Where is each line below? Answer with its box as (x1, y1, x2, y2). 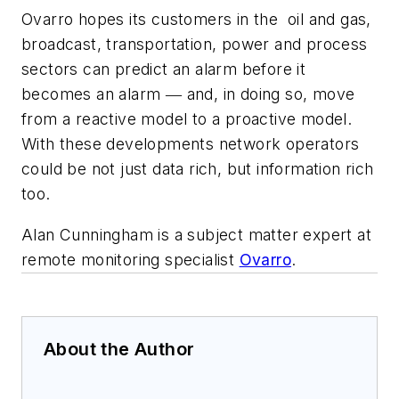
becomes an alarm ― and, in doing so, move (21, 84, 355, 103)
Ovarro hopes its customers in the (21, 9, 279, 28)
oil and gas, (288, 9, 371, 28)
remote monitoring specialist (21, 249, 240, 269)
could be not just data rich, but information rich (21, 159, 374, 178)
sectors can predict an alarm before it (21, 59, 306, 78)
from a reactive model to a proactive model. (21, 109, 353, 128)
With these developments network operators (21, 134, 360, 153)
